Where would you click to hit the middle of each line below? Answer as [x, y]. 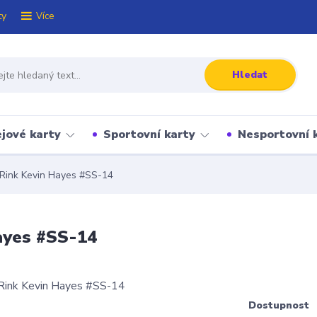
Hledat [250, 74]
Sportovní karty [149, 134]
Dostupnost [279, 305]
